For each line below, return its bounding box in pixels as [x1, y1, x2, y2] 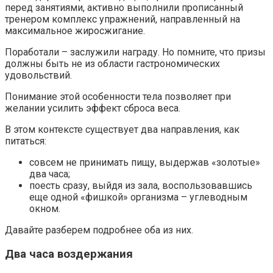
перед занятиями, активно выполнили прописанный [5, 2, 243, 14]
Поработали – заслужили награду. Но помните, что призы [5, 46, 266, 58]
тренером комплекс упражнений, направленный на [5, 13, 240, 26]
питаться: [5, 135, 46, 147]
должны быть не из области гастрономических [5, 58, 220, 70]
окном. [29, 203, 60, 215]
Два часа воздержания [5, 247, 133, 261]
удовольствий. [5, 69, 72, 82]
